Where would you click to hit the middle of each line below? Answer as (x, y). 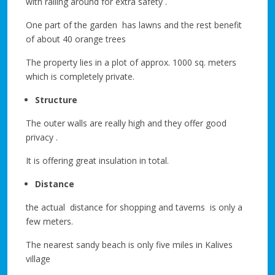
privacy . (42, 137)
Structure (56, 100)
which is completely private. (80, 77)
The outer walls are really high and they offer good (126, 123)
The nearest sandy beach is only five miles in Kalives (129, 245)
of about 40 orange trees (76, 39)
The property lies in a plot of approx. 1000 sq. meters (131, 63)
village (38, 259)
